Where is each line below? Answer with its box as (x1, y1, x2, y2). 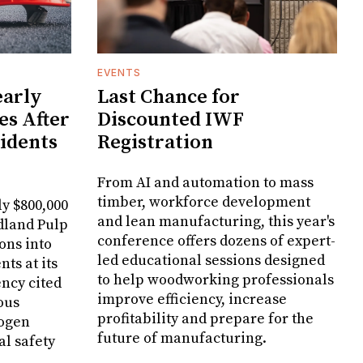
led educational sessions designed (97, 250, 325, 270)
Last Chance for (97, 84, 240, 109)
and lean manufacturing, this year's (97, 211, 335, 231)
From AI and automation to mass (97, 173, 314, 192)
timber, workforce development (97, 192, 310, 211)
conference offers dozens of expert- (97, 231, 335, 250)
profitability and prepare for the (97, 309, 314, 328)
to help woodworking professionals (97, 270, 334, 289)
